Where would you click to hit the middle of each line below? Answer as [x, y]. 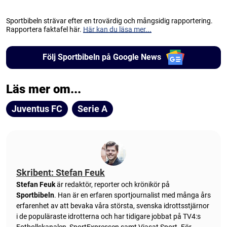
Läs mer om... [44, 89]
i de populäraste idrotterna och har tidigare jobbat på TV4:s [108, 216]
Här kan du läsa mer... [117, 29]
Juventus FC [37, 108]
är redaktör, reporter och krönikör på [112, 184]
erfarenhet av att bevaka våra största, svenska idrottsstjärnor [113, 205]
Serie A [92, 108]
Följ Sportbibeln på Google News [102, 57]
